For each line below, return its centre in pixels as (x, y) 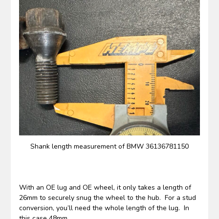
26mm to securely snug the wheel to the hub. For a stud (107, 197)
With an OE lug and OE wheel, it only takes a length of (105, 187)
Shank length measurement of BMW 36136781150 (109, 146)
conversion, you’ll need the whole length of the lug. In (104, 208)
